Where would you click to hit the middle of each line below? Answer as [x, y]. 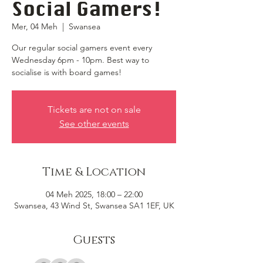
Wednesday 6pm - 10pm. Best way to [80, 60]
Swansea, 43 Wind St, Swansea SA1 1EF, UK [94, 205]
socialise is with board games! [67, 72]
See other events [94, 124]
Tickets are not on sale [94, 109]
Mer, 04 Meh [35, 26]
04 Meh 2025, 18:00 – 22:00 [94, 194]
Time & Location [94, 172]
